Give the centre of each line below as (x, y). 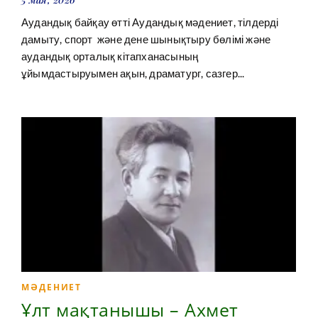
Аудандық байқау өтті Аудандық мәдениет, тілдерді (150, 22)
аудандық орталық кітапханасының (110, 56)
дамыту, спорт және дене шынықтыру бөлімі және (146, 39)
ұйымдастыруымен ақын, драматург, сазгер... (133, 73)
